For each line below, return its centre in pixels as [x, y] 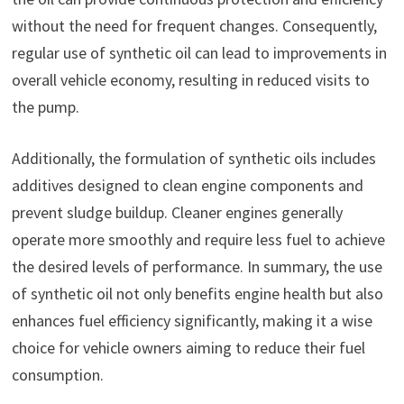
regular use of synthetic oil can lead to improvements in [199, 52]
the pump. [45, 106]
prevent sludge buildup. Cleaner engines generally [177, 212]
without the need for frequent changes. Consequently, [194, 25]
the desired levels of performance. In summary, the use [197, 266]
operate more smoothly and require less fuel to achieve [198, 239]
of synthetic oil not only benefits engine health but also [197, 293]
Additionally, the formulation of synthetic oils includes [193, 158]
